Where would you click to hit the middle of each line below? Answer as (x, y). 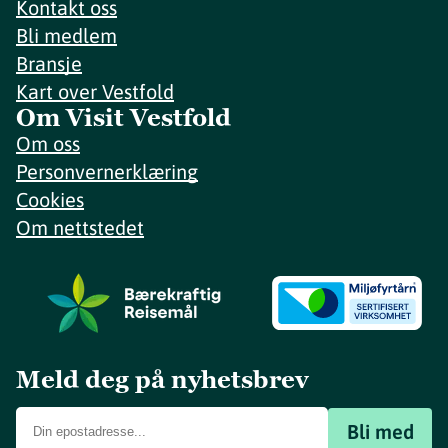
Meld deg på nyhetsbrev (162, 380)
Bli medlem (66, 36)
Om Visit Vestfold (123, 118)
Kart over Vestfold (95, 92)
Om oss (48, 144)
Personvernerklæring (107, 172)
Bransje (49, 64)
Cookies (50, 200)
